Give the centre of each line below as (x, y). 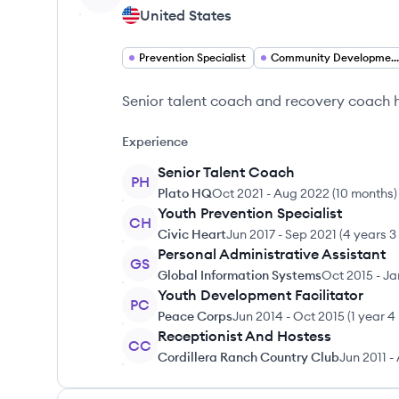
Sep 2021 (311, 234)
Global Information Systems (240, 275)
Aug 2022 (301, 193)
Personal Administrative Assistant (272, 254)
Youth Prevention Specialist (250, 213)
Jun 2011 (363, 357)
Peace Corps (195, 316)
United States (186, 15)
